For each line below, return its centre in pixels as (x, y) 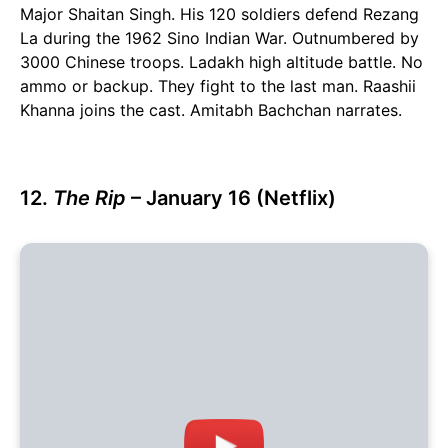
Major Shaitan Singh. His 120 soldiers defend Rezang (219, 14)
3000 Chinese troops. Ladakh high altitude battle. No (221, 62)
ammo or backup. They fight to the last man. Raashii (218, 86)
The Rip (89, 198)
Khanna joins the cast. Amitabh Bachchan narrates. (211, 110)
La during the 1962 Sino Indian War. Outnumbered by (219, 38)
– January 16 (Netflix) (231, 198)
